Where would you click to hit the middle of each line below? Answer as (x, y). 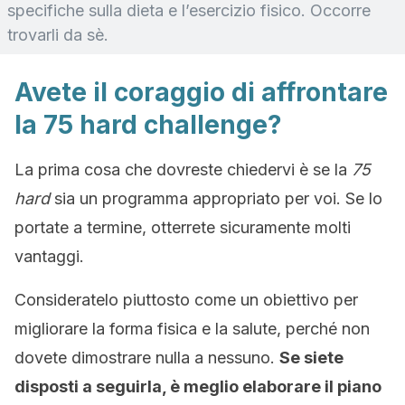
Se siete (311, 358)
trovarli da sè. (58, 35)
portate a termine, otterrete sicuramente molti (183, 227)
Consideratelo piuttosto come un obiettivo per (186, 300)
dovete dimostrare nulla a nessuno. (147, 358)
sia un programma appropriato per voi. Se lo (216, 198)
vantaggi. (49, 256)
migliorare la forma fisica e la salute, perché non (192, 329)
